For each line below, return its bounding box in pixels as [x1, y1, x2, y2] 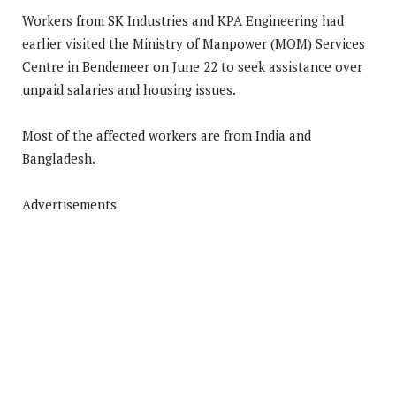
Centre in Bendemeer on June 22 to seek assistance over [22, 57, 362, 75]
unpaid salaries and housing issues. [22, 80, 236, 98]
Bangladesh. [22, 148, 95, 167]
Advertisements [22, 194, 117, 213]
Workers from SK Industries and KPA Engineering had [22, 11, 344, 29]
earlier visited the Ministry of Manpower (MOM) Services [22, 34, 365, 52]
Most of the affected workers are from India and [22, 126, 311, 144]
